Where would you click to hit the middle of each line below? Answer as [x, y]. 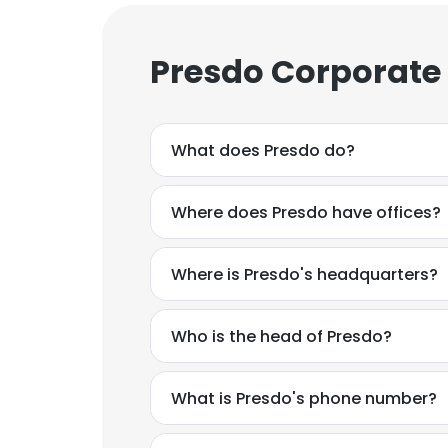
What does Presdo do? [263, 150]
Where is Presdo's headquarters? [304, 274]
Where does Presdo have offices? [306, 212]
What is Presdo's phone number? [304, 398]
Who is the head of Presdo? [281, 336]
